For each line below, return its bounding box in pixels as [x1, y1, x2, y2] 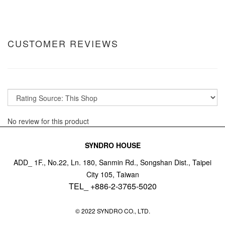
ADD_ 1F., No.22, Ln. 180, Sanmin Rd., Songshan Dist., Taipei [14, 157, 211, 167]
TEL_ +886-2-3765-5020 [68, 180, 157, 192]
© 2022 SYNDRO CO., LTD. [75, 206, 150, 215]
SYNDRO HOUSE [84, 140, 141, 150]
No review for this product [8, 116, 89, 126]
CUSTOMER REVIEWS [8, 37, 119, 50]
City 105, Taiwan [86, 169, 139, 179]
